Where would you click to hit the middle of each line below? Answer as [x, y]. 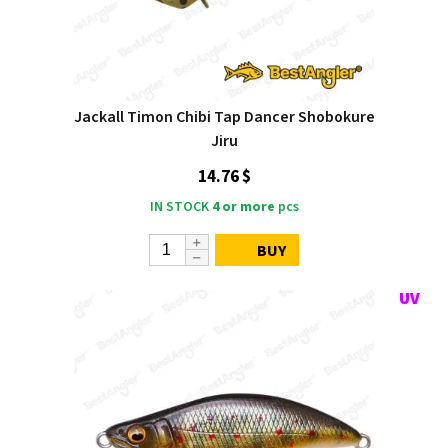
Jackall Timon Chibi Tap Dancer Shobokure [224, 116]
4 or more [243, 206]
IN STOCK [179, 206]
